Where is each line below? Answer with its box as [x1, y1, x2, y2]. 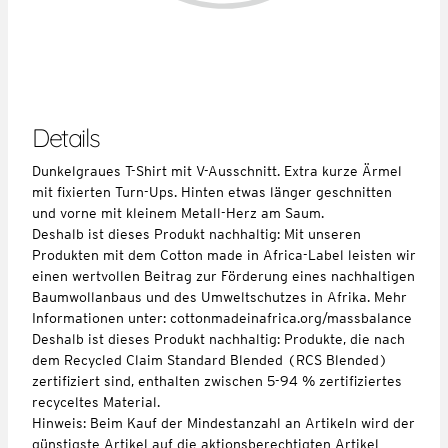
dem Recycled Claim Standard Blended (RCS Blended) [32, 351, 388, 368]
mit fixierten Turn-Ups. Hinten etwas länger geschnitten [32, 183, 392, 200]
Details [32, 121, 100, 153]
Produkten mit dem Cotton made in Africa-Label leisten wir [32, 246, 416, 263]
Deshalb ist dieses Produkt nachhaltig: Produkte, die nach [32, 330, 405, 347]
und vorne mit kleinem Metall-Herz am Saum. [32, 204, 324, 221]
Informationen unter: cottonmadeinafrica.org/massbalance [32, 309, 412, 326]
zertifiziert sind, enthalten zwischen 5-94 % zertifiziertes [32, 372, 402, 389]
